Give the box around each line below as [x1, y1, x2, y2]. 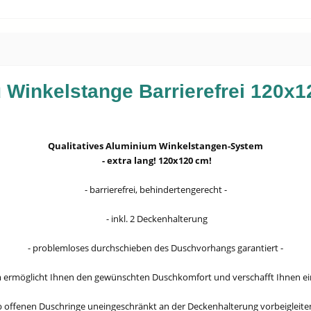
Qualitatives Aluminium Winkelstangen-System [48, 140, 263, 152]
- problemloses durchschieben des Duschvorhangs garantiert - [28, 242, 283, 254]
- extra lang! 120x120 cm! [99, 154, 212, 167]
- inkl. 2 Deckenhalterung [103, 212, 208, 225]
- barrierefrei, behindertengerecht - [84, 183, 227, 196]
